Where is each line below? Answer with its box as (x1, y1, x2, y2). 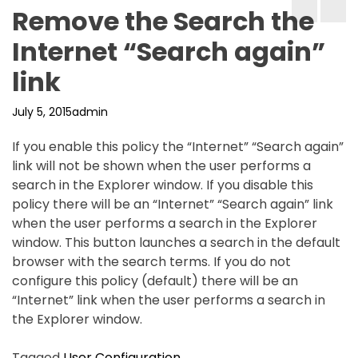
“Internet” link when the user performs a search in (12, 291, 325, 309)
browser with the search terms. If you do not (12, 253, 291, 271)
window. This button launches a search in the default (12, 233, 340, 252)
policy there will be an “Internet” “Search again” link (12, 195, 333, 213)
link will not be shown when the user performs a (12, 157, 311, 175)
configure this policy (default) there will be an (12, 272, 298, 290)
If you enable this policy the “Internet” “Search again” (12, 137, 344, 156)
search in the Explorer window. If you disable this (12, 176, 313, 194)
